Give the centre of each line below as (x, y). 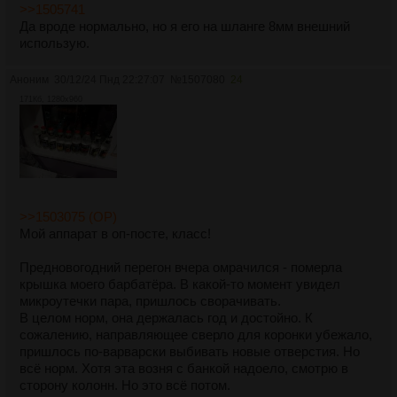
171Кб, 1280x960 (51, 100)
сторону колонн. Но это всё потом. (125, 385)
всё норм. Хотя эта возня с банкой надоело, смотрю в (184, 368)
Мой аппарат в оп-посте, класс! (115, 233)
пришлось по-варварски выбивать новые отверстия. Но (190, 351)
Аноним (29, 80)
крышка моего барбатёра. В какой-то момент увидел (180, 284)
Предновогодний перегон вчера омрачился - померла (181, 267)
